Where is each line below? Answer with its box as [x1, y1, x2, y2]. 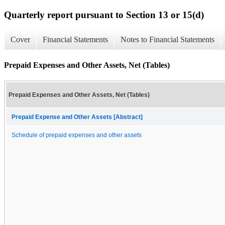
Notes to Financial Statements [121, 35, 214, 44]
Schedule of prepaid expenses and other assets [12, 132, 142, 138]
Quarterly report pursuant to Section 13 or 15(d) [4, 9, 204, 20]
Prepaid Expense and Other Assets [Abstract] [12, 114, 143, 120]
